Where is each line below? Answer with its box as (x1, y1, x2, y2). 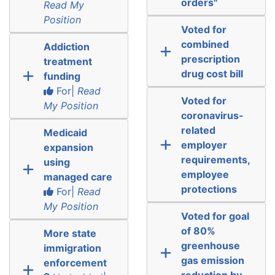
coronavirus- (180, 109, 244, 122)
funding (43, 69, 80, 82)
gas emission (180, 254, 244, 266)
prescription (180, 52, 240, 65)
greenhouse (180, 239, 240, 252)
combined (180, 37, 229, 50)
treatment (43, 55, 92, 68)
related (180, 123, 215, 136)
